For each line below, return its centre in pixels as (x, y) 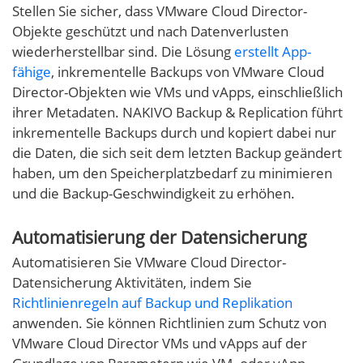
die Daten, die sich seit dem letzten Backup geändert (177, 153)
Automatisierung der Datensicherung (160, 238)
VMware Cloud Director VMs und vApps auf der (160, 344)
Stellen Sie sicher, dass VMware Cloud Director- (160, 11)
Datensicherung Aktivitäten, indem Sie (132, 283)
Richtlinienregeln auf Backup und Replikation (152, 303)
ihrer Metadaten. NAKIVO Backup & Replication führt (177, 113)
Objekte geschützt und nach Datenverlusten (150, 32)
